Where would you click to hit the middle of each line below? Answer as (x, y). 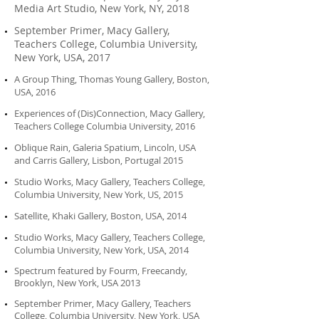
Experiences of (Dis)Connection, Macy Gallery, (110, 113)
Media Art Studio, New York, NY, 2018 (102, 8)
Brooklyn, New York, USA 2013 (78, 283)
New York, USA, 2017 (62, 57)
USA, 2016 (35, 92)
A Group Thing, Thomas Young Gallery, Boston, (112, 79)
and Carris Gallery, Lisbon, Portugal (88, 160)
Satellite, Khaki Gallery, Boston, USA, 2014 (100, 216)
